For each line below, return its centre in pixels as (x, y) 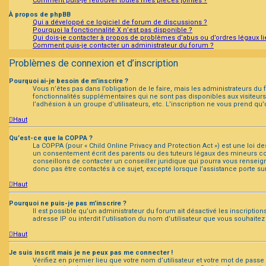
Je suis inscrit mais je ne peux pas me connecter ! (91, 253)
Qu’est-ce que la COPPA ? (51, 138)
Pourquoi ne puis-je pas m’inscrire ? (68, 203)
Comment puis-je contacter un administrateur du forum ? (123, 46)
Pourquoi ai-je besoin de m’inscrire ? (69, 81)
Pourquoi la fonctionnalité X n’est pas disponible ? (113, 30)
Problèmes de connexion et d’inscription (94, 64)
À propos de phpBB (40, 15)
